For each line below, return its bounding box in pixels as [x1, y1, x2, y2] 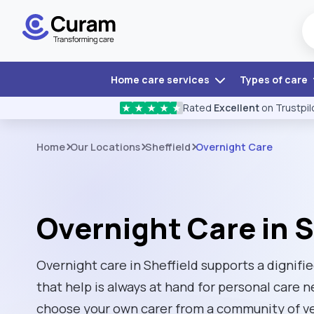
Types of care [239, 73, 310, 86]
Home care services [110, 73, 212, 86]
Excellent [214, 101, 259, 114]
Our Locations [70, 140, 140, 153]
